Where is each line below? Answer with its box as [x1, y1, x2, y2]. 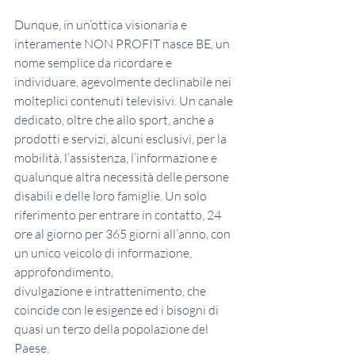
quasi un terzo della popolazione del [14, 321, 211, 338]
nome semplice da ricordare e [14, 55, 174, 71]
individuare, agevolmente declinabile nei [14, 74, 234, 90]
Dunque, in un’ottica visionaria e [14, 17, 189, 33]
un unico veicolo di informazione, [14, 245, 194, 261]
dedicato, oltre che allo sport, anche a [14, 112, 216, 128]
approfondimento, [14, 264, 113, 281]
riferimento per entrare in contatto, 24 [14, 207, 223, 223]
